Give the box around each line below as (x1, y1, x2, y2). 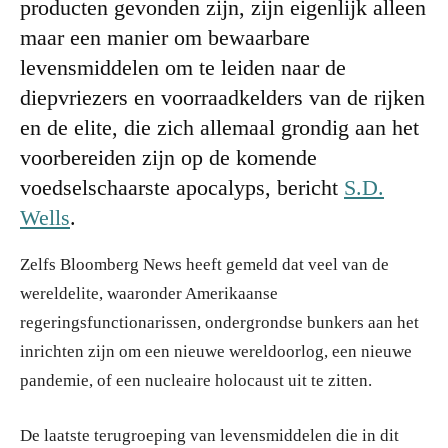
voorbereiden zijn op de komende (20, 144, 317, 170)
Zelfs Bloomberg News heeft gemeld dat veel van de (20, 254, 389, 274)
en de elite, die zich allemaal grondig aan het (20, 114, 419, 140)
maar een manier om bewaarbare (20, 24, 310, 50)
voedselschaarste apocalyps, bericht (20, 174, 344, 200)
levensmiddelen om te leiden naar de (20, 54, 346, 80)
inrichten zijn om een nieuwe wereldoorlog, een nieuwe (20, 341, 412, 361)
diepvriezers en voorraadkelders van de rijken (20, 84, 425, 110)
